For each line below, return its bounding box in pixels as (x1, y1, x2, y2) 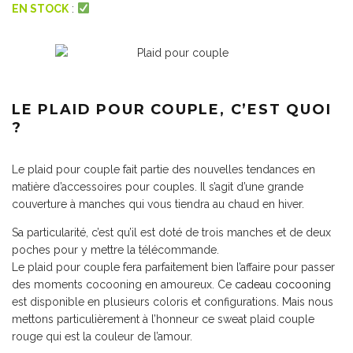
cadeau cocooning (235, 278, 331, 291)
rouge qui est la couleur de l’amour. (12, 330, 192, 343)
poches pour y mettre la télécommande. (12, 243, 219, 256)
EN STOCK (12, 2, 69, 15)
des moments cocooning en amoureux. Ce (12, 278, 235, 291)
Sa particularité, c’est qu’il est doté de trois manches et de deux (12, 226, 331, 239)
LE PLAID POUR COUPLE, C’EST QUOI (12, 101, 332, 118)
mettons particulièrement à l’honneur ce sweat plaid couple (12, 313, 314, 325)
